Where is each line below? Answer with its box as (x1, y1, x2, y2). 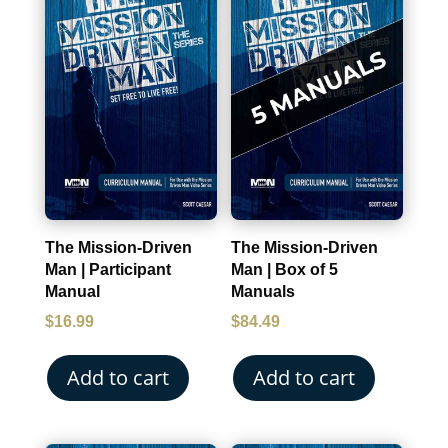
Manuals (231, 282, 296, 300)
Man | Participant (44, 260, 171, 278)
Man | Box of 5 (231, 260, 339, 278)
